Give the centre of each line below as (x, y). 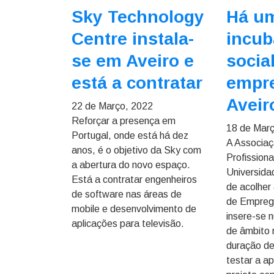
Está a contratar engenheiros (134, 180)
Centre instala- (133, 39)
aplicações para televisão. (128, 224)
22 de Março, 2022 (112, 106)
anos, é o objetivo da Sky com (136, 150)
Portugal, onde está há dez (130, 135)
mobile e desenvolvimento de (134, 209)
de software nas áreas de (127, 194)
